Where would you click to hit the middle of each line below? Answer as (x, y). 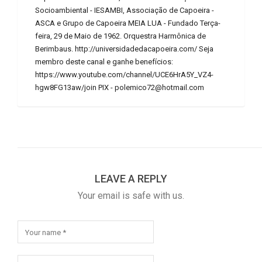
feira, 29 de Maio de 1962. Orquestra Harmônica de (120, 36)
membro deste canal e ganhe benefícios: (104, 62)
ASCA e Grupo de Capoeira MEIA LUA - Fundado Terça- (128, 23)
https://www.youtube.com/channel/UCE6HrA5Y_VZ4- (124, 75)
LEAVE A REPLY (131, 179)
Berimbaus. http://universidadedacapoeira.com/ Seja (124, 49)
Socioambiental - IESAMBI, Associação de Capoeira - (125, 11)
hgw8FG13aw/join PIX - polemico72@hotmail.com (120, 88)
